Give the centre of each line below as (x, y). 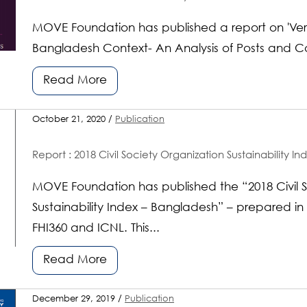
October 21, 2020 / (74, 119)
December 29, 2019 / (79, 299)
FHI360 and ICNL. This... (96, 228)
